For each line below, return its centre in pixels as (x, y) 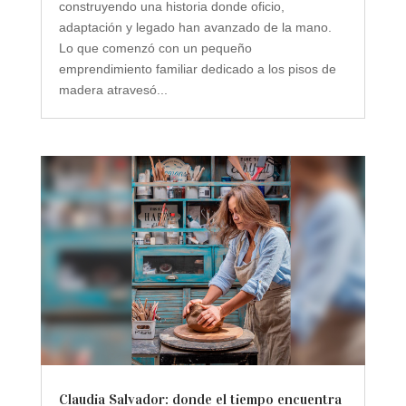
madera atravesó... (113, 89)
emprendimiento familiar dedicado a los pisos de (197, 68)
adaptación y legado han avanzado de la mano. (195, 27)
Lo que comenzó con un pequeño (155, 48)
